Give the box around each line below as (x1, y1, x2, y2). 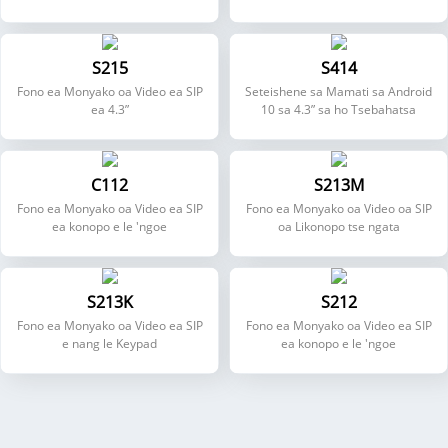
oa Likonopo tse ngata (277, 218, 400, 235)
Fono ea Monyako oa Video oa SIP (245, 200, 432, 217)
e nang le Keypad (62, 335, 157, 352)
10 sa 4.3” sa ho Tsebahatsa (261, 101, 416, 118)
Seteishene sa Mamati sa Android (245, 83, 432, 100)
